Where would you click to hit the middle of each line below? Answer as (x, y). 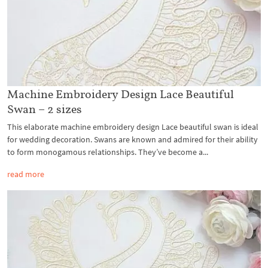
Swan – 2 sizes (45, 109)
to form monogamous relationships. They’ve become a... (108, 152)
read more (26, 174)
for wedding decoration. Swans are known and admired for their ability (133, 140)
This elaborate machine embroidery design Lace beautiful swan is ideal (133, 127)
